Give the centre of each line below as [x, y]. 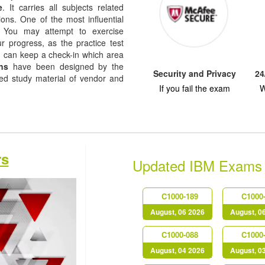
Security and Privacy [195, 73]
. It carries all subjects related [63, 7]
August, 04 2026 [177, 250]
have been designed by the [66, 66]
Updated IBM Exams [197, 165]
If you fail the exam [195, 88]
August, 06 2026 [177, 212]
